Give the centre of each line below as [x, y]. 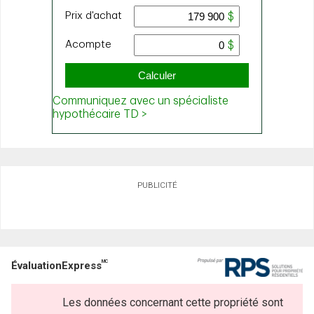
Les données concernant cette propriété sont [172, 302]
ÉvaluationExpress [56, 266]
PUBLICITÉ [157, 185]
